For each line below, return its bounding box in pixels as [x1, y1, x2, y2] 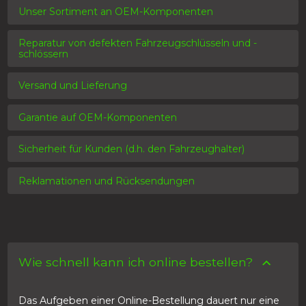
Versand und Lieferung [18, 79, 128, 92]
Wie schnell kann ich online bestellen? [18, 254, 253, 269]
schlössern [18, 48, 69, 61]
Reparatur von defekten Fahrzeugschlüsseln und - [18, 37, 258, 50]
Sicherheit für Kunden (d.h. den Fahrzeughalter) [18, 143, 245, 156]
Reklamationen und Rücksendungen [18, 174, 195, 187]
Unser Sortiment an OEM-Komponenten [18, 5, 214, 18]
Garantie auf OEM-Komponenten [18, 111, 178, 124]
